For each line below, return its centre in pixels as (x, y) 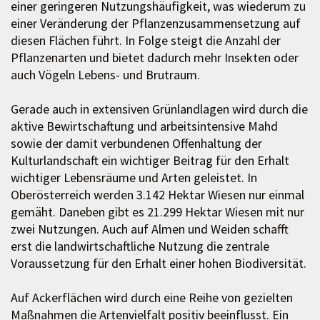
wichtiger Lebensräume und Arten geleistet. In (134, 178)
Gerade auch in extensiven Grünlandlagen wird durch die (159, 109)
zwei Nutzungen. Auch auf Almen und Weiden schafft (150, 229)
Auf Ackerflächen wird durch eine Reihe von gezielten (152, 298)
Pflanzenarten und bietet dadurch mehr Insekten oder (155, 58)
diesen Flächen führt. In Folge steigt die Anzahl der (146, 41)
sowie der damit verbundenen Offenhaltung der (136, 144)
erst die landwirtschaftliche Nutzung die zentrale (140, 246)
